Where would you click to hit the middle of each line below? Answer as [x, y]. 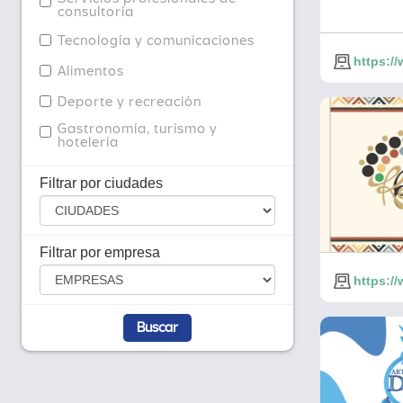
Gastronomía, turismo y [138, 130]
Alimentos [91, 72]
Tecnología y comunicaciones [156, 41]
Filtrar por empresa [100, 253]
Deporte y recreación [130, 103]
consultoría [96, 13]
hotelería [88, 143]
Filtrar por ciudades [101, 184]
